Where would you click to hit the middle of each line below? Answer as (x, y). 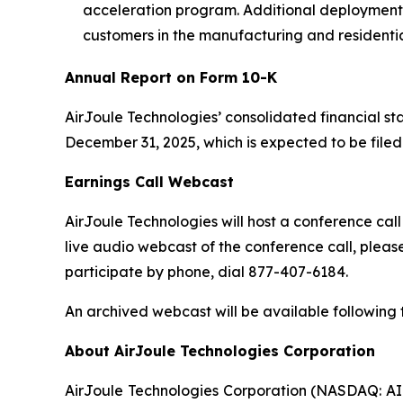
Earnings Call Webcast (149, 182)
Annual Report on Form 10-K (171, 78)
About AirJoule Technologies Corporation (220, 351)
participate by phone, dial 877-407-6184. (206, 272)
